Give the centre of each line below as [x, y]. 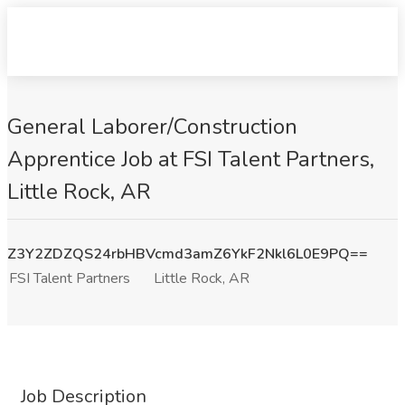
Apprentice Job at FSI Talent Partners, [191, 159]
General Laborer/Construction [152, 127]
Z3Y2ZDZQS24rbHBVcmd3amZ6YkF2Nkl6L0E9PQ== [188, 254]
